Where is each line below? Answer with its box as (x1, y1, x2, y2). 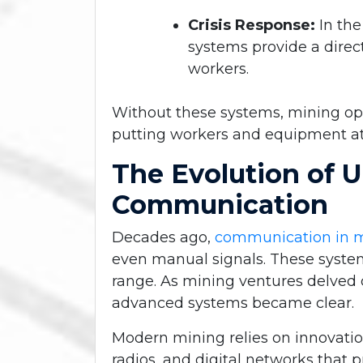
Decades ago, (112, 228, 215, 246)
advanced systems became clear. (112, 293, 354, 312)
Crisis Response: (188, 15, 315, 34)
